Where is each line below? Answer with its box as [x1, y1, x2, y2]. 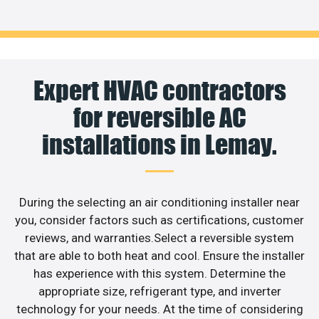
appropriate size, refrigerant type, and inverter [38, 284, 281, 299]
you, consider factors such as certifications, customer [15, 213, 304, 228]
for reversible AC [73, 102, 246, 134]
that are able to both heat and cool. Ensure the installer [14, 249, 305, 263]
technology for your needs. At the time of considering [16, 302, 303, 317]
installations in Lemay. [42, 129, 277, 161]
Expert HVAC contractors [33, 75, 286, 107]
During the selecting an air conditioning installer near [19, 195, 300, 210]
